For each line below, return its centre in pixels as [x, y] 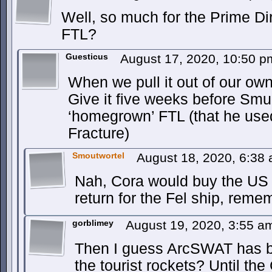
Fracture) [99, 133]
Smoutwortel [98, 155]
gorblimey [93, 223]
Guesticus [87, 56]
